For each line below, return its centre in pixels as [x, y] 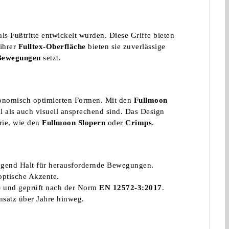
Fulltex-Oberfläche [52, 46]
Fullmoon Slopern [74, 122]
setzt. [51, 58]
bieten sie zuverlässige [125, 46]
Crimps [139, 122]
